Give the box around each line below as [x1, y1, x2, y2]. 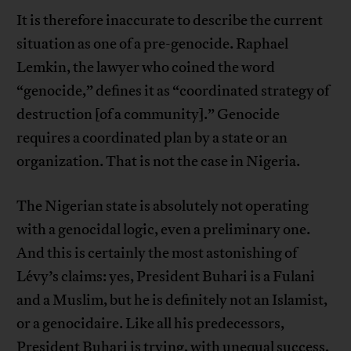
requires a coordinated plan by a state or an [16, 128, 288, 148]
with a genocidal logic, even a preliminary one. [16, 220, 311, 240]
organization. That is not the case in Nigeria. [16, 152, 301, 172]
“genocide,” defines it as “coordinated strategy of [16, 81, 330, 101]
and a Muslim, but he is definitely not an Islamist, [16, 291, 328, 310]
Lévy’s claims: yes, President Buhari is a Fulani [16, 267, 316, 287]
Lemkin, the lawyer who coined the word [16, 58, 276, 78]
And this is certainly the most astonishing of [16, 244, 298, 263]
